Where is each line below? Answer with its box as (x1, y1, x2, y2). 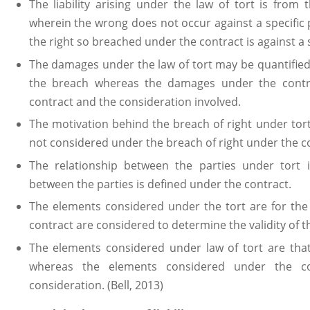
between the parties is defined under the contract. (28, 176, 291, 192)
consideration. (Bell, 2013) (28, 277, 163, 293)
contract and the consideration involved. (28, 93, 241, 109)
